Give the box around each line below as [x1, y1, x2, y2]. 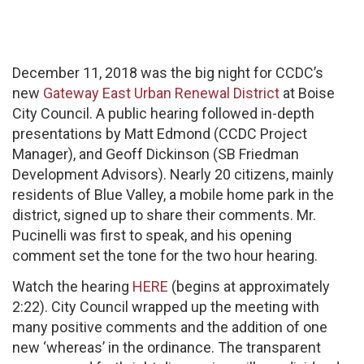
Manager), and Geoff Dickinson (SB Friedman [12, 145, 299, 162]
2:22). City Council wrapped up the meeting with [12, 297, 319, 315]
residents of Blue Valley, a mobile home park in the [12, 186, 334, 203]
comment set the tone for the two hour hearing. [12, 247, 318, 264]
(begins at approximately [168, 277, 330, 295]
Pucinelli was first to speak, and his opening [12, 227, 292, 244]
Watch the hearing [12, 277, 132, 295]
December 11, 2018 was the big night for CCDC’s [12, 64, 323, 81]
